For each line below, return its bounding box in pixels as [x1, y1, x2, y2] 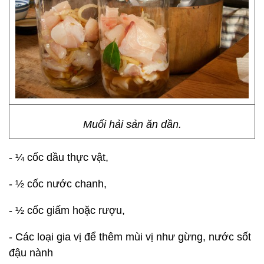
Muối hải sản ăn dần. [82, 118, 181, 130]
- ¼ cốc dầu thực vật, [9, 151, 108, 163]
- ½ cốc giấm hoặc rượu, [9, 204, 125, 216]
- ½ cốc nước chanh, [9, 178, 107, 190]
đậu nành [9, 247, 53, 259]
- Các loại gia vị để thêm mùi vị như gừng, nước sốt [9, 231, 251, 243]
